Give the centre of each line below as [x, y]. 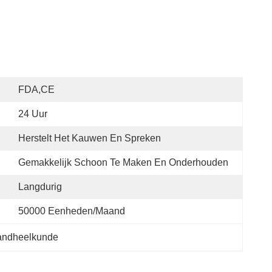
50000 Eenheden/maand [72, 211]
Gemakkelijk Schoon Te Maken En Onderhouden [123, 162]
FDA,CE [36, 90]
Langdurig [40, 187]
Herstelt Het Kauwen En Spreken [90, 138]
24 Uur [33, 114]
